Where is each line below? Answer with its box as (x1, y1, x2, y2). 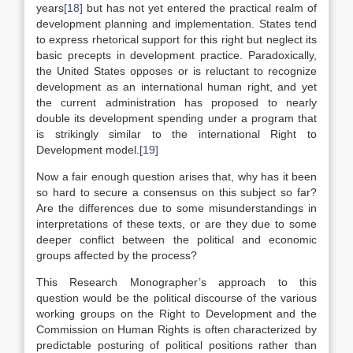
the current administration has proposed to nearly (36, 96, 317, 109)
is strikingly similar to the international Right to (36, 128, 317, 140)
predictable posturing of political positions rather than (36, 339, 317, 351)
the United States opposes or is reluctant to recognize (36, 65, 317, 77)
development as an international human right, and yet (36, 80, 317, 93)
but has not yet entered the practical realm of (83, 2, 317, 14)
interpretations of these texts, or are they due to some (36, 217, 317, 230)
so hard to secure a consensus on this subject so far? (36, 186, 317, 199)
